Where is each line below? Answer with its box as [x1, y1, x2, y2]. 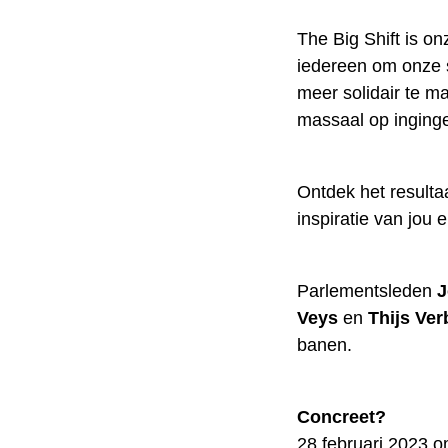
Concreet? [297, 407, 386, 427]
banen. [297, 335, 352, 355]
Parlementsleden [297, 281, 437, 301]
